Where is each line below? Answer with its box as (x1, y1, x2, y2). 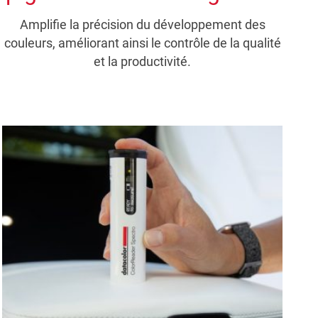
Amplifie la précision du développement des (19, 17, 265, 33)
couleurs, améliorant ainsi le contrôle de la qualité (4, 35, 281, 51)
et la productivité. (94, 54, 192, 70)
